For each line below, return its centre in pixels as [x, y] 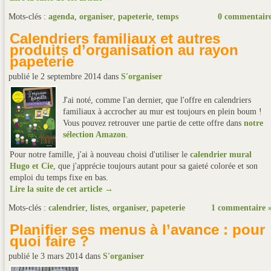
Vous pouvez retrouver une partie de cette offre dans [152, 123]
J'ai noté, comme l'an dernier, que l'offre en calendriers [157, 100]
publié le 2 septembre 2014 [56, 77]
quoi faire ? [49, 241]
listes [99, 208]
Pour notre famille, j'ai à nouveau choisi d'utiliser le [100, 155]
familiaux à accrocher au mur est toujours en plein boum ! [162, 112]
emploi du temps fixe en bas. [59, 178]
